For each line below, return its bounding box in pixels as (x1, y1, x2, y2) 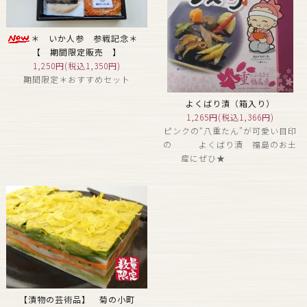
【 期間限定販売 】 (32, 45, 122, 58)
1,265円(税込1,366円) (186, 111, 274, 123)
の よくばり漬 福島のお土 (163, 138, 297, 151)
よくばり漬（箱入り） (185, 97, 275, 110)
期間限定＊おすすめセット (23, 73, 131, 85)
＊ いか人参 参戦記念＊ (31, 32, 147, 44)
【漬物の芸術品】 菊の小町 (19, 293, 135, 305)
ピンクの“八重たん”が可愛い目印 (163, 125, 297, 137)
